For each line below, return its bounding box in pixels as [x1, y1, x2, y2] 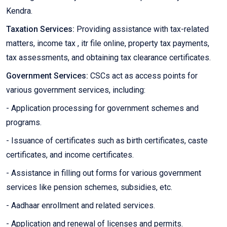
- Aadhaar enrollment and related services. [6, 201, 155, 211]
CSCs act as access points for [88, 71, 198, 81]
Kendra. [6, 6, 32, 16]
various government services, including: [6, 85, 145, 95]
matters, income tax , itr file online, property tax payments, [6, 39, 209, 49]
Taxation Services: [6, 24, 74, 34]
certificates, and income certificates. [6, 150, 134, 160]
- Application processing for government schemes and [6, 103, 199, 113]
